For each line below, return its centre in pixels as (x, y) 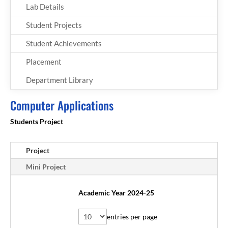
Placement (44, 61)
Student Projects (54, 25)
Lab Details (45, 6)
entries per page (132, 216)
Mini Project (46, 166)
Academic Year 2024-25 (116, 192)
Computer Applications (62, 105)
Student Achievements (64, 43)
